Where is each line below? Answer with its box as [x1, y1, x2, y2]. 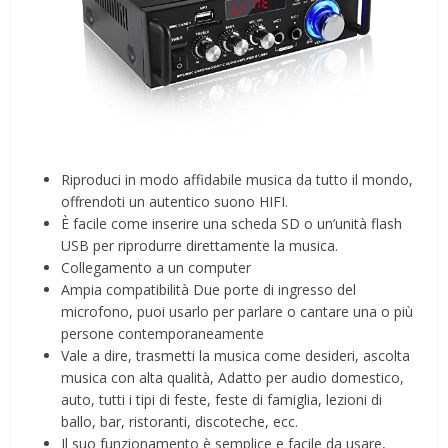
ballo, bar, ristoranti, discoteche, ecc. [61, 411, 299, 431]
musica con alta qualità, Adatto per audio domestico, [61, 367, 405, 387]
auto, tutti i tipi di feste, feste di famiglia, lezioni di [61, 389, 383, 409]
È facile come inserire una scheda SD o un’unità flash [61, 213, 403, 233]
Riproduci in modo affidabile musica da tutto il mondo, [61, 169, 414, 189]
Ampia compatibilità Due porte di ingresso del [61, 279, 357, 299]
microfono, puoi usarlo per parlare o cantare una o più [61, 301, 414, 321]
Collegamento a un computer [61, 257, 252, 277]
